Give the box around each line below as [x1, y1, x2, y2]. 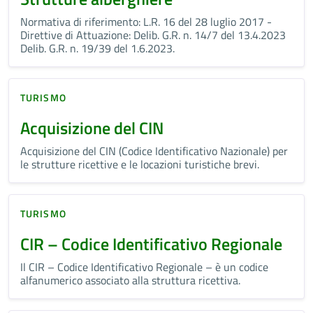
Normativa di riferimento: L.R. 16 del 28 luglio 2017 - [20, 13, 272, 31]
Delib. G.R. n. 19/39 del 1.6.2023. [20, 40, 175, 57]
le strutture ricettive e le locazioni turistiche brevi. [20, 156, 259, 173]
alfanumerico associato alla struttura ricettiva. [20, 272, 240, 289]
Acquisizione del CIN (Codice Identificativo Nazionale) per [20, 143, 288, 160]
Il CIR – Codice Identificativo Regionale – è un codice [20, 259, 268, 276]
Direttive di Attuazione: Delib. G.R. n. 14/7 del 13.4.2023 [20, 27, 286, 44]
